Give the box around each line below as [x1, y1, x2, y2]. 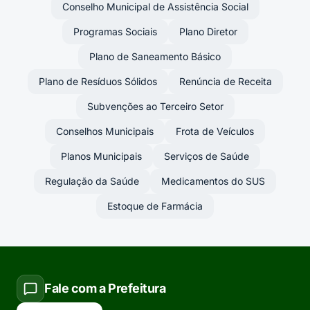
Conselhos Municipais [56, 125, 154, 137]
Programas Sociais [73, 26, 157, 37]
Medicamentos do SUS [161, 175, 265, 187]
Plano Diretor [179, 26, 237, 37]
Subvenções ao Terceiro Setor [86, 100, 224, 112]
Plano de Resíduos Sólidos [38, 75, 157, 87]
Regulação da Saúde [45, 175, 139, 187]
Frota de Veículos [176, 125, 254, 137]
